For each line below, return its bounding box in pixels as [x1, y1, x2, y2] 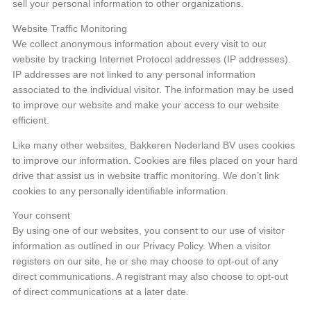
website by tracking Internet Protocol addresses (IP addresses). [12, 54, 291, 65]
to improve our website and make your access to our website [12, 100, 279, 111]
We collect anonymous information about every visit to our [12, 39, 267, 50]
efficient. [12, 115, 49, 126]
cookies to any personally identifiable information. [12, 185, 228, 196]
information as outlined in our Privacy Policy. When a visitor [12, 241, 271, 252]
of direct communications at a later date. [12, 287, 189, 298]
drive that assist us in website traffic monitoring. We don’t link [12, 170, 279, 181]
